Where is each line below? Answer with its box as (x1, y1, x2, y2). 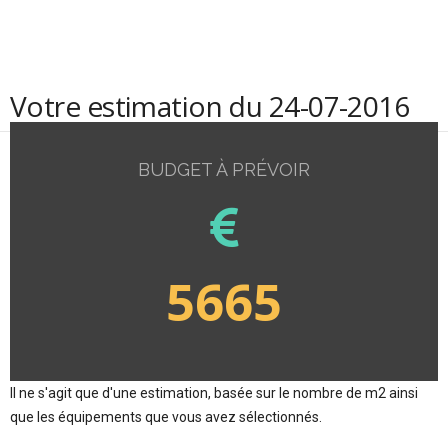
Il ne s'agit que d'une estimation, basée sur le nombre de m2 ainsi (10, 384, 418, 401)
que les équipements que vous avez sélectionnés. (10, 408, 322, 425)
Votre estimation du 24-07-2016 (10, 87, 410, 125)
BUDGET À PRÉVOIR (138, 159, 310, 180)
